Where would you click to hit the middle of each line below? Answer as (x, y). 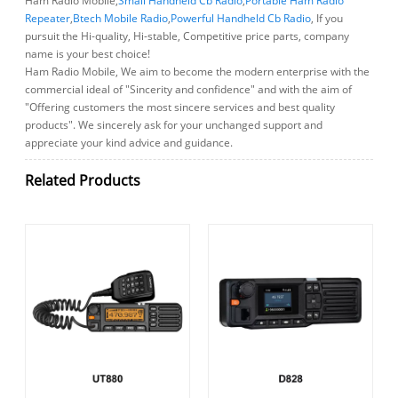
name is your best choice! (88, 54)
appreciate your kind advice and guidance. (129, 143)
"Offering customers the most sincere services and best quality (180, 107)
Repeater (48, 19)
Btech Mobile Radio (121, 19)
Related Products (83, 180)
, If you (327, 19)
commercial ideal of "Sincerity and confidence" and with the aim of (189, 90)
